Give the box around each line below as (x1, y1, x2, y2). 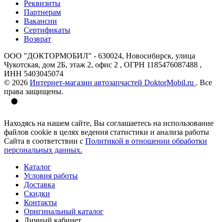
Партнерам (24, 7, 61, 16)
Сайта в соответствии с (4, 136, 85, 145)
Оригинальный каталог (24, 207, 104, 216)
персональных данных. (4, 145, 82, 154)
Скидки (24, 189, 50, 198)
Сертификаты (24, 25, 70, 34)
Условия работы (24, 171, 78, 180)
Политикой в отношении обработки (85, 136, 207, 145)
